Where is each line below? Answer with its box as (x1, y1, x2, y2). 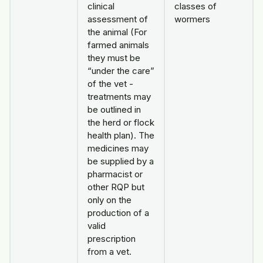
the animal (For (87, 26, 147, 38)
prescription (87, 233, 136, 245)
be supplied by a (87, 156, 154, 167)
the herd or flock (87, 117, 154, 129)
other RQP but (87, 181, 144, 193)
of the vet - (87, 78, 133, 90)
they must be (87, 52, 140, 64)
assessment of (87, 14, 148, 25)
